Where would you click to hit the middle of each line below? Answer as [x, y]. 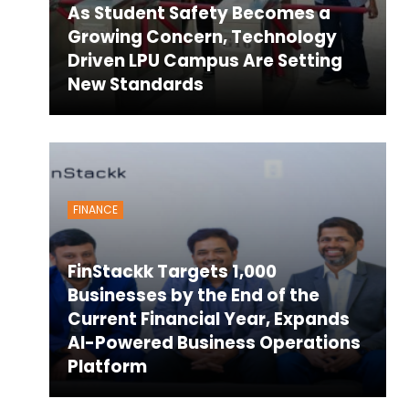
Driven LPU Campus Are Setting [204, 60]
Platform [107, 366]
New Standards [135, 84]
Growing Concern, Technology [202, 37]
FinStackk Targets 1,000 [172, 271]
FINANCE [95, 209]
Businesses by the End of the [193, 295]
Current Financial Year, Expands [208, 319]
